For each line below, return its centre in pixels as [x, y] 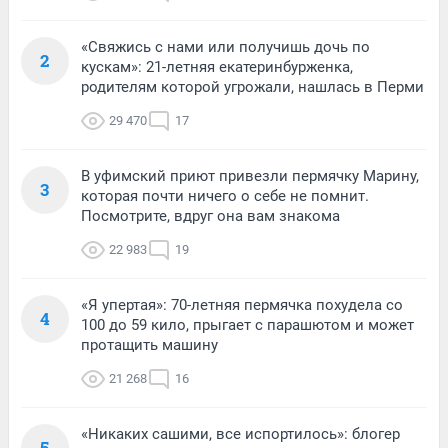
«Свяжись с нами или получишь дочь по [225, 47]
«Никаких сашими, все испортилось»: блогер [240, 434]
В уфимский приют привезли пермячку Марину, [250, 176]
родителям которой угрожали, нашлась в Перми [252, 87]
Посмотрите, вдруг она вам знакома [210, 216]
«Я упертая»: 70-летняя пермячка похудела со [242, 305]
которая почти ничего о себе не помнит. [225, 196]
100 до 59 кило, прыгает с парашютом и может [247, 325]
